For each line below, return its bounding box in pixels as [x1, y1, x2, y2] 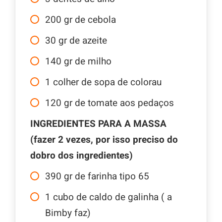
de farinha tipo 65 [75, 169, 149, 184]
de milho [75, 55, 111, 69]
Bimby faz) [45, 206, 91, 221]
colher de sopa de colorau [53, 75, 162, 90]
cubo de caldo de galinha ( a [53, 190, 172, 205]
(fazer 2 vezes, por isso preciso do [30, 133, 178, 147]
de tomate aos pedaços [75, 96, 174, 111]
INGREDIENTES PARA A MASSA [30, 117, 166, 131]
